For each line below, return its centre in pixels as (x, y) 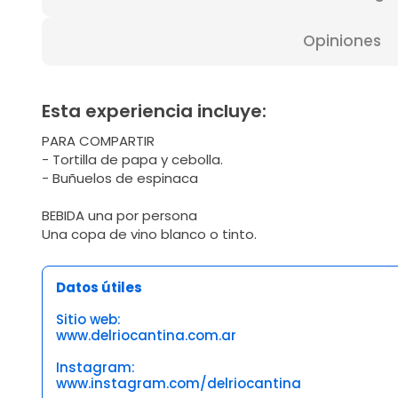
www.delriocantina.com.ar (146, 335)
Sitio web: (88, 319)
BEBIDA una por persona (119, 215)
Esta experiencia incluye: (154, 111)
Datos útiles (99, 287)
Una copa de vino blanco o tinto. (149, 234)
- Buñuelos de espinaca (120, 178)
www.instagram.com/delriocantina (179, 383)
